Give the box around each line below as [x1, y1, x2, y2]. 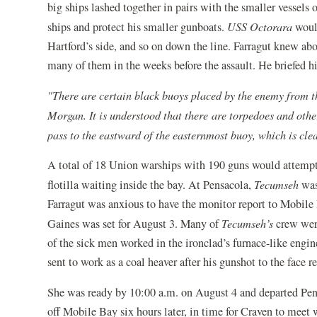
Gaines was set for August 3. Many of [47, 215, 222, 231]
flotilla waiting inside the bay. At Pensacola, [47, 176, 255, 192]
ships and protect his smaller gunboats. [47, 18, 228, 35]
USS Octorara [227, 18, 293, 34]
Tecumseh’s [221, 215, 274, 231]
